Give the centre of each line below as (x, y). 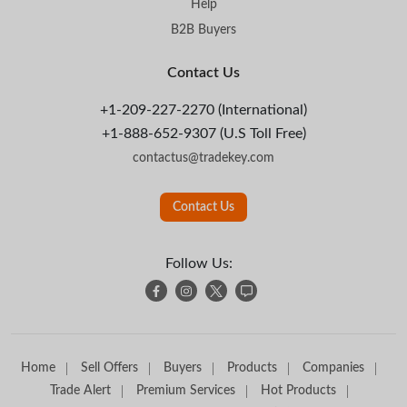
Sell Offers (109, 368)
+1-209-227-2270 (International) (203, 110)
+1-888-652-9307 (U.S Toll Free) (203, 134)
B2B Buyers (203, 30)
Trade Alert (80, 391)
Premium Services (185, 391)
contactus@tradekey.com (203, 159)
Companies (333, 368)
